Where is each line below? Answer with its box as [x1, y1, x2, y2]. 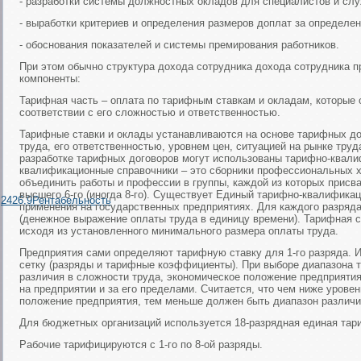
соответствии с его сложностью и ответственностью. [19, 106, 280, 118]
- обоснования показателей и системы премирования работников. [19, 39, 339, 51]
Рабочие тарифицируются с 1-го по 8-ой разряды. [19, 338, 263, 351]
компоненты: [19, 73, 81, 85]
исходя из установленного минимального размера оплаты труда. [19, 225, 338, 237]
